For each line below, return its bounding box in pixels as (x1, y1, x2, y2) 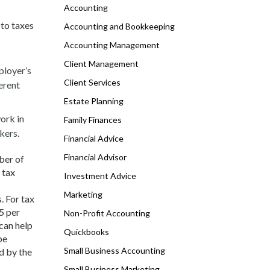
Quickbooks (64, 227, 109, 237)
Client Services (64, 77, 121, 87)
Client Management (64, 58, 139, 69)
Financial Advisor (64, 152, 127, 162)
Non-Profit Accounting (64, 208, 150, 218)
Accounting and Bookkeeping (64, 21, 175, 31)
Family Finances (64, 115, 122, 125)
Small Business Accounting (64, 245, 165, 256)
